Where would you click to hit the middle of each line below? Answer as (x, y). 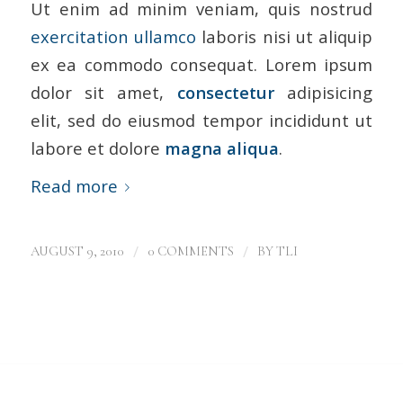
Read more (74, 185)
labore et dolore (97, 148)
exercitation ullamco (113, 37)
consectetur (225, 93)
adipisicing (323, 93)
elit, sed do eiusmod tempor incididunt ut (201, 121)
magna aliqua (221, 148)
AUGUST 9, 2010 (77, 251)
